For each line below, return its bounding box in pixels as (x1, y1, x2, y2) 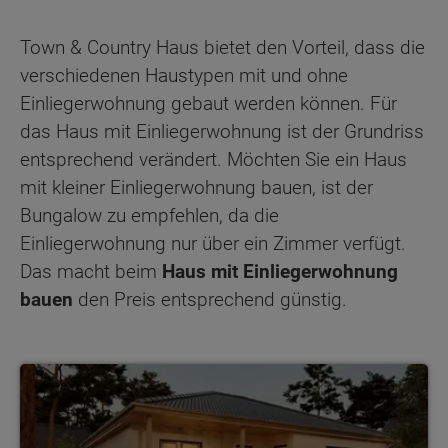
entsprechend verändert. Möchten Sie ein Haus (20, 148, 407, 172)
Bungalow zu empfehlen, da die (20, 204, 279, 228)
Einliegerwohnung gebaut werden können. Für (20, 92, 397, 116)
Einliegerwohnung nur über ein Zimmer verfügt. (20, 232, 406, 256)
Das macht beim (20, 260, 162, 284)
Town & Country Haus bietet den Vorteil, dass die (20, 36, 425, 60)
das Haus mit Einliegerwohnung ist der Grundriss (20, 120, 424, 144)
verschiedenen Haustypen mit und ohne (20, 64, 348, 88)
